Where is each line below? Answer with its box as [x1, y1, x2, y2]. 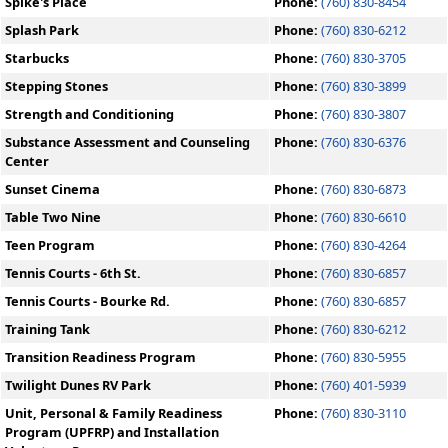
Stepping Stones [5, 77, 108, 95]
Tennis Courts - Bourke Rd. [5, 292, 170, 310]
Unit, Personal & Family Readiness [5, 404, 222, 422]
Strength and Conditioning [5, 105, 174, 123]
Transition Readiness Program [5, 348, 196, 366]
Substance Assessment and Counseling [5, 133, 250, 151]
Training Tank [5, 320, 90, 338]
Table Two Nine [5, 208, 101, 226]
